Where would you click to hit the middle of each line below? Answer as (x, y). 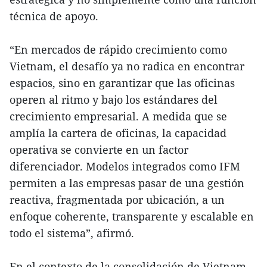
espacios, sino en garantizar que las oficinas (122, 83)
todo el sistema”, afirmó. (72, 233)
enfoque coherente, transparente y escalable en (132, 216)
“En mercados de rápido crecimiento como (118, 49)
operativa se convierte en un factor (99, 149)
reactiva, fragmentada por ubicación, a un (117, 199)
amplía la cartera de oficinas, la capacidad (118, 133)
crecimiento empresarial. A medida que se (118, 116)
